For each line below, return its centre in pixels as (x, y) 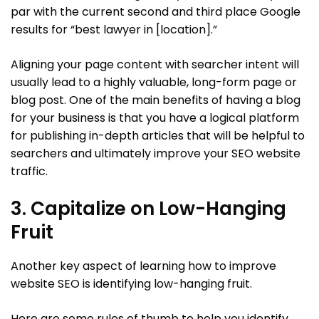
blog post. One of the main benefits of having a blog (156, 100)
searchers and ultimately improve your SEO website (156, 153)
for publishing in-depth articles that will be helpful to (158, 135)
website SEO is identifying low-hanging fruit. (131, 283)
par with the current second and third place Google (156, 11)
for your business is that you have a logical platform (155, 117)
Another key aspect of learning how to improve (143, 266)
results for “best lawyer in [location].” (114, 29)
